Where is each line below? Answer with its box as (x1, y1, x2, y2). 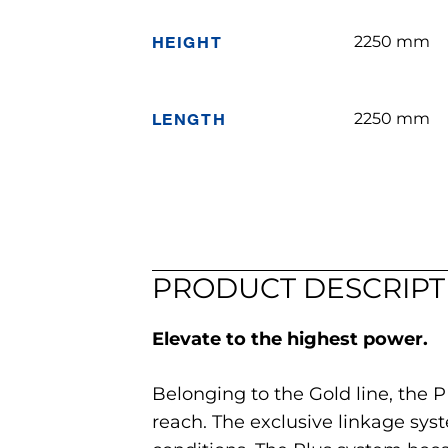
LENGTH (151, 109, 227, 128)
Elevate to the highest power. (151, 328, 428, 350)
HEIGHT (151, 32, 223, 51)
